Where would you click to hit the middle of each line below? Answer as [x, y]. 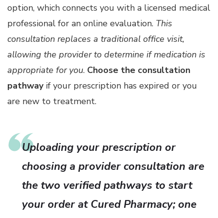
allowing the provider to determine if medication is [106, 54]
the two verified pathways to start [107, 185]
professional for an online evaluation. [82, 23]
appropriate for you [45, 70]
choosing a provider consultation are [113, 166]
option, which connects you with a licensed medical [109, 8]
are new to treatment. [52, 101]
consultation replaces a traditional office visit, [96, 39]
